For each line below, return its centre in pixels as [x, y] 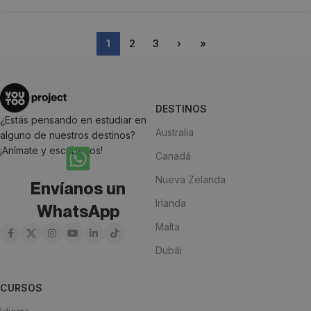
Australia [175, 133]
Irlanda [171, 203]
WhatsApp [78, 212]
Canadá [173, 156]
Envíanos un [78, 189]
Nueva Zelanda [191, 180]
